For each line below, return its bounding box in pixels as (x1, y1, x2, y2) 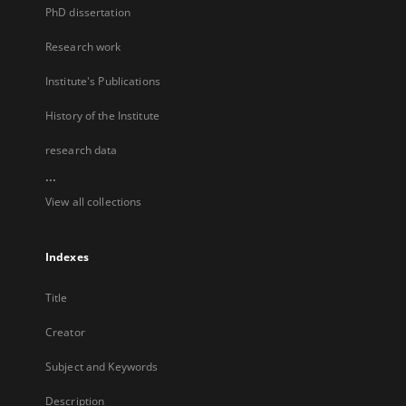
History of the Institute (45, 108, 159, 123)
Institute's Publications (45, 73, 160, 89)
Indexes (45, 249, 89, 265)
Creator (45, 324, 85, 340)
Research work (45, 39, 121, 54)
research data (45, 142, 118, 158)
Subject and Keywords (45, 359, 159, 374)
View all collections (45, 194, 142, 209)
